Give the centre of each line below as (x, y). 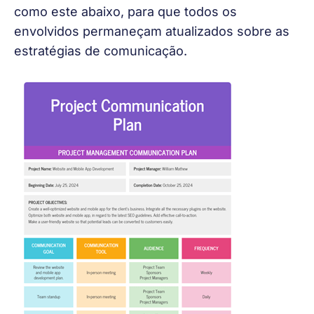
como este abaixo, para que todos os (127, 12)
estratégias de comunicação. (101, 51)
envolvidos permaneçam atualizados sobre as (153, 32)
